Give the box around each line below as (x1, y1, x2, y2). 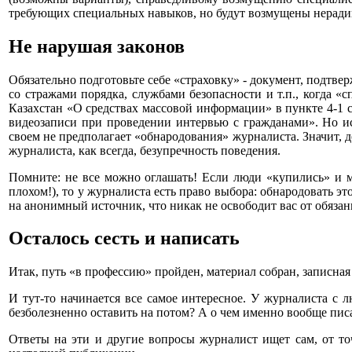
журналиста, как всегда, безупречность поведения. (9, 143, 280, 157)
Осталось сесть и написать (9, 228, 240, 249)
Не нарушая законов (9, 35, 185, 57)
